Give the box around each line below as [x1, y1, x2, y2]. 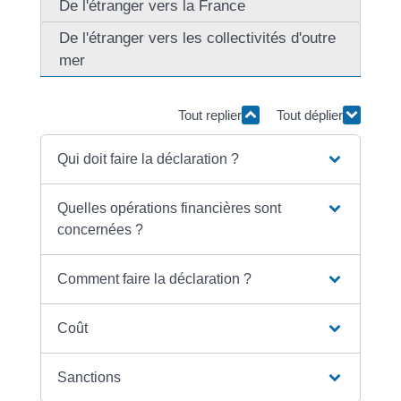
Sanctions [57, 369, 122, 385]
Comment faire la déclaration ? [57, 270, 252, 286]
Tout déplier [277, 107, 344, 124]
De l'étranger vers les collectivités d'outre [58, 29, 336, 47]
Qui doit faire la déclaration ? [57, 150, 240, 166]
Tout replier [178, 107, 243, 124]
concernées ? [57, 221, 144, 237]
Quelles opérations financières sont [57, 200, 282, 216]
